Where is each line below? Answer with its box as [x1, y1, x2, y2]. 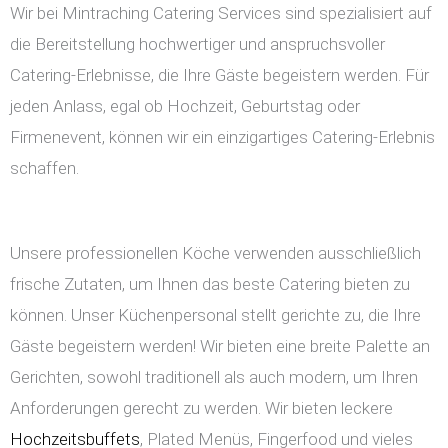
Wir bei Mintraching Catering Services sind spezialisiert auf [10, 3, 432, 24]
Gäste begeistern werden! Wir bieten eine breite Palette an [10, 336, 430, 357]
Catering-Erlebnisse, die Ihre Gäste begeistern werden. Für [10, 65, 429, 86]
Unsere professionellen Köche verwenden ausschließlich [10, 243, 421, 264]
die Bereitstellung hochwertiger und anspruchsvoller [10, 34, 385, 55]
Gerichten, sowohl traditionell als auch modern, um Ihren [10, 367, 418, 388]
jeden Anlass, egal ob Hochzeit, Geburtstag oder [10, 96, 360, 117]
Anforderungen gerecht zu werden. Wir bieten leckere [10, 398, 393, 419]
